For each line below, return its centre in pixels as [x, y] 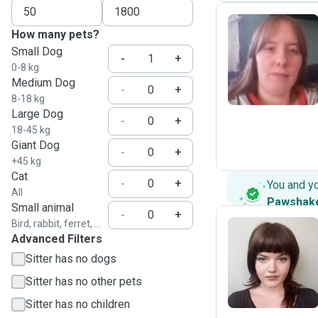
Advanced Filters [57, 239]
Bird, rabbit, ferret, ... [56, 224]
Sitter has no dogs [71, 259]
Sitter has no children [78, 304]
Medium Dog [43, 83]
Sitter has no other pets [84, 281]
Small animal [43, 208]
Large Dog [37, 114]
